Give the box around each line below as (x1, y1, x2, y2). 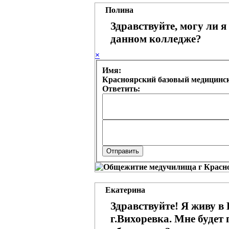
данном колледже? (110, 33, 201, 45)
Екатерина (105, 186, 145, 195)
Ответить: (102, 84, 140, 94)
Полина (105, 6, 133, 15)
